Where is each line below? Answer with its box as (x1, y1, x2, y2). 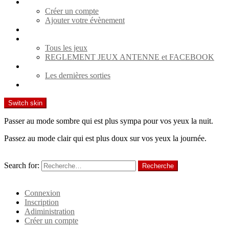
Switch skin (8, 99, 42, 107)
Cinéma (25, 62, 50, 71)
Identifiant (4, 171, 37, 180)
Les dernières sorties (45, 71, 110, 80)
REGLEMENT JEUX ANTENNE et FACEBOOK (45, 53, 214, 61)
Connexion (25, 189, 60, 197)
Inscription (25, 198, 59, 207)
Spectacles (25, 25, 58, 34)
